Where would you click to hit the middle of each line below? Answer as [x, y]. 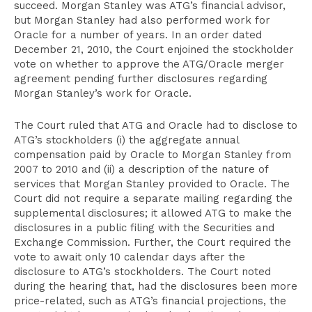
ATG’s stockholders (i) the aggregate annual [126, 140]
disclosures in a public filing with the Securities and [144, 228]
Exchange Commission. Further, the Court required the [153, 242]
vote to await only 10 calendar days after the [130, 257]
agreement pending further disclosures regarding [141, 79]
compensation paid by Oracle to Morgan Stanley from [153, 155]
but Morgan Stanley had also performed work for [142, 20]
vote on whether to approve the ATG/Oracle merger [149, 64]
